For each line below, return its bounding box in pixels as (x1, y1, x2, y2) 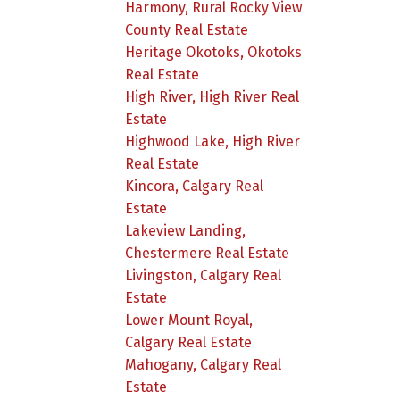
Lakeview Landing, (125, 221, 246, 239)
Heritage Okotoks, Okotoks (125, 43, 303, 61)
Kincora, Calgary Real (125, 177, 264, 195)
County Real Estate (125, 21, 249, 38)
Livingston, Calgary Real (125, 266, 282, 284)
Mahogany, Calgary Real (125, 355, 282, 373)
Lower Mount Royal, (125, 311, 254, 329)
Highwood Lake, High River (125, 132, 301, 150)
